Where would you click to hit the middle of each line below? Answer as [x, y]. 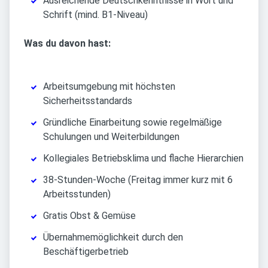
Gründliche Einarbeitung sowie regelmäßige [133, 122]
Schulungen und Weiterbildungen [111, 137]
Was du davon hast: [67, 43]
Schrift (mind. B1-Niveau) [95, 15]
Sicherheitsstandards [88, 101]
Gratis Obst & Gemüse [89, 216]
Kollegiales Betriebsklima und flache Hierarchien [143, 158]
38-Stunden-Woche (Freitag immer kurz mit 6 [138, 180]
